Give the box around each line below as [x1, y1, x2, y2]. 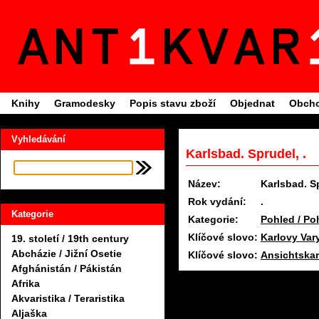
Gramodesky [54, 98, 115, 109]
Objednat [230, 98, 275, 109]
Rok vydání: [188, 196, 246, 208]
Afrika [11, 278, 40, 290]
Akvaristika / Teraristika [11, 293, 125, 305]
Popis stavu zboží [130, 98, 216, 109]
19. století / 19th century [11, 233, 129, 245]
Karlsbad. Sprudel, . [186, 147, 306, 161]
